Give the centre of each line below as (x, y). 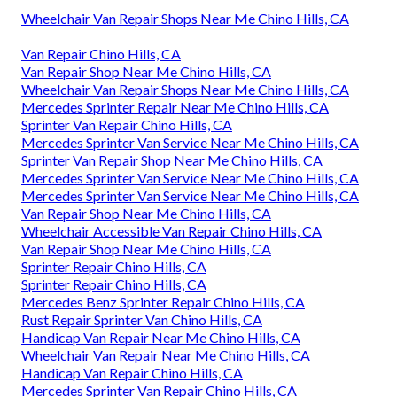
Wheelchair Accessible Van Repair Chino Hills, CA (171, 230)
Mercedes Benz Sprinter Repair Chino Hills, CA (163, 301)
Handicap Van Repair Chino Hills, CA (132, 372)
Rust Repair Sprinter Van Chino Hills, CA (142, 319)
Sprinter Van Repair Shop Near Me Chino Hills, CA (172, 160)
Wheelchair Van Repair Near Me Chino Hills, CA (166, 354)
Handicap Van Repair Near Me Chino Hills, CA (161, 337)
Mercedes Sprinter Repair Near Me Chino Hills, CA (175, 106)
